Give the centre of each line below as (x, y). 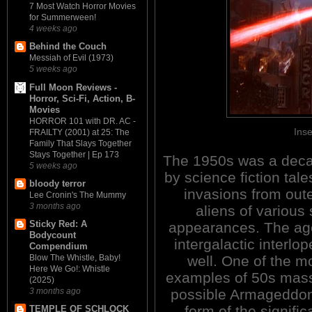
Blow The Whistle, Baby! (75, 258)
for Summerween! (63, 18)
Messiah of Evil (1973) (71, 58)
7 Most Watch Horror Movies (83, 7)
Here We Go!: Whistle (70, 269)
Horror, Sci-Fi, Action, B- (82, 98)
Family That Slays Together (80, 143)
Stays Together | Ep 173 (74, 154)
